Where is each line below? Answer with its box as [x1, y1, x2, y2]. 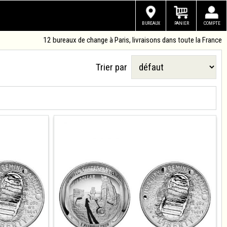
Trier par [96, 61, 131, 73]
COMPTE [203, 20, 220, 26]
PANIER [174, 20, 189, 26]
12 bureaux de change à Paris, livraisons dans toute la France [43, 35, 222, 45]
